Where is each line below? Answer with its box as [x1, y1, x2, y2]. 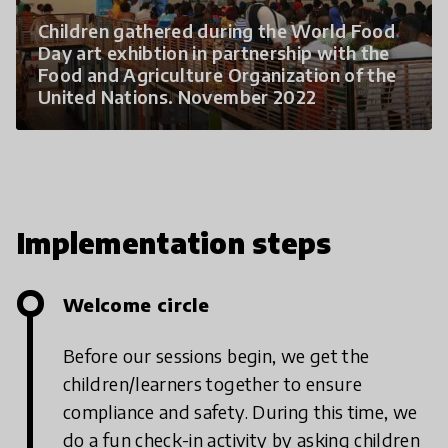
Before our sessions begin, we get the [63, 343, 370, 367]
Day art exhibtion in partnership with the [38, 40, 390, 64]
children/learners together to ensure [63, 371, 362, 395]
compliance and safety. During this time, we [63, 399, 418, 423]
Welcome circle [63, 292, 210, 316]
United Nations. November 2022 [38, 84, 317, 108]
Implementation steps [16, 224, 332, 260]
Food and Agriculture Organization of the [38, 62, 397, 86]
